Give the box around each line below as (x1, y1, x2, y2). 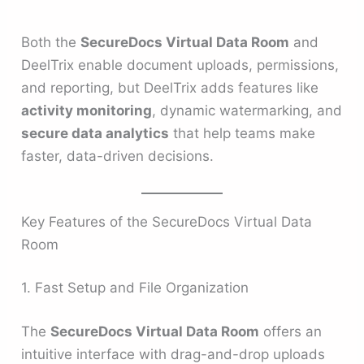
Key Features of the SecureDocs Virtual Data (21, 213, 313, 230)
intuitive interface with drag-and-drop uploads (21, 345, 326, 362)
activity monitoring (21, 102, 153, 119)
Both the (21, 33, 81, 50)
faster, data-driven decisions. (21, 147, 214, 164)
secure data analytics (21, 124, 170, 141)
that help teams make (169, 124, 316, 141)
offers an (259, 323, 323, 340)
